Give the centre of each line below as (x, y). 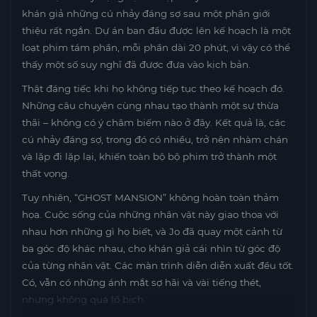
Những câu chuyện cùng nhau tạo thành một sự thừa (150, 105)
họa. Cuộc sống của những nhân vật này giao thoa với (150, 214)
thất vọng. (46, 173)
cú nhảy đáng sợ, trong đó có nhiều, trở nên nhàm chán (155, 139)
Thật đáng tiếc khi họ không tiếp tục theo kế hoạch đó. (153, 88)
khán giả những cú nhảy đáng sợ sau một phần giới (146, 13)
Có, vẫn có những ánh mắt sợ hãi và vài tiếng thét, (142, 282)
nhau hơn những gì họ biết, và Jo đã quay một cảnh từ (152, 231)
